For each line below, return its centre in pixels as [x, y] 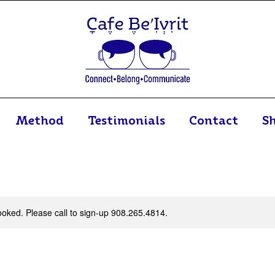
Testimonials [126, 119]
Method [40, 119]
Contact [214, 119]
